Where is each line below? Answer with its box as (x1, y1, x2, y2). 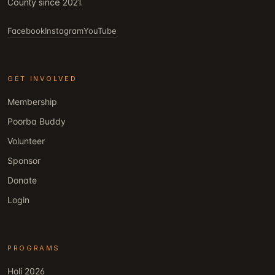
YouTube (83, 26, 117, 36)
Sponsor (7, 155, 41, 166)
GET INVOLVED (7, 74, 77, 83)
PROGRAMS (7, 244, 61, 253)
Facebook (7, 26, 45, 36)
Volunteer (7, 136, 45, 147)
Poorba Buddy (7, 116, 66, 127)
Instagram (45, 26, 83, 36)
